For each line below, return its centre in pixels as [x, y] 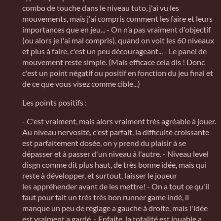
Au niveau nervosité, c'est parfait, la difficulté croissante [116, 132]
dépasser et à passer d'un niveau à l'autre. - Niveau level [115, 154]
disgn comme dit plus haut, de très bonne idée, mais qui [114, 165]
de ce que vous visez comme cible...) [81, 84]
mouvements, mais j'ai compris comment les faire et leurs [117, 19]
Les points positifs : [55, 103]
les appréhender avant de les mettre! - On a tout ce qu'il [116, 186]
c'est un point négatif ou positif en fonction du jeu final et [118, 73]
